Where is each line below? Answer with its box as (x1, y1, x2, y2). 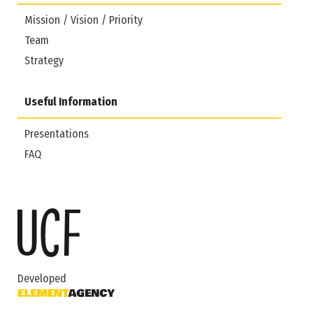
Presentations (24, 126, 89, 140)
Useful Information (24, 94, 117, 108)
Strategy (24, 53, 64, 67)
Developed (17, 271, 66, 285)
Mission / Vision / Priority (24, 13, 143, 27)
